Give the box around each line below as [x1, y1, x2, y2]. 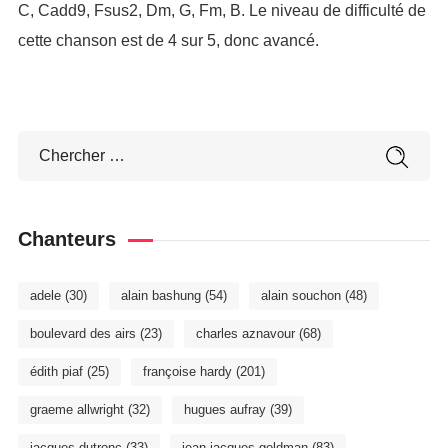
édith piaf [29, 364, 83, 379]
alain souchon [260, 288, 341, 303]
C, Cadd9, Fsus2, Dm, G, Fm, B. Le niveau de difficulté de [17, 2, 426, 19]
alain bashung [120, 288, 201, 303]
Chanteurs [17, 228, 116, 250]
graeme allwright [29, 402, 124, 417]
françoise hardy [142, 364, 232, 379]
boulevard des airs [29, 326, 136, 341]
